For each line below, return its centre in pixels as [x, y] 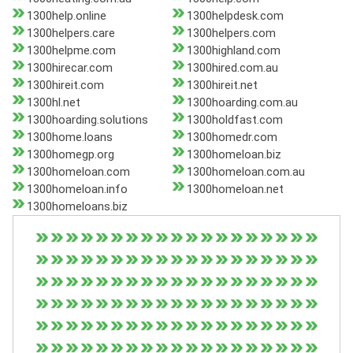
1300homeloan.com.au [245, 172]
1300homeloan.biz [234, 155]
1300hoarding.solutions [87, 120]
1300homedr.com [232, 137]
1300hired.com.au [232, 68]
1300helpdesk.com [235, 16]
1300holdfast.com [234, 120]
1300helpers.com [231, 33]
